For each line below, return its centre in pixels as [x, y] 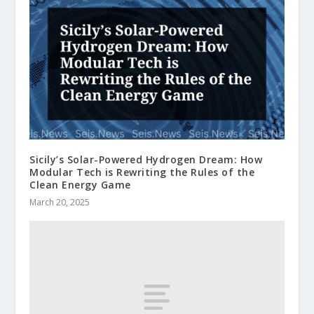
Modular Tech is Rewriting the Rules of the [142, 172]
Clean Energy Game [80, 184]
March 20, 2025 [60, 202]
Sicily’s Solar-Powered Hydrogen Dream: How [146, 159]
